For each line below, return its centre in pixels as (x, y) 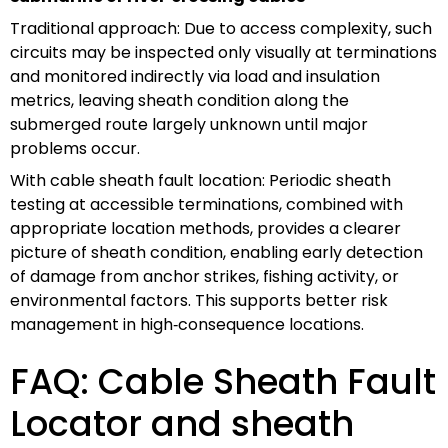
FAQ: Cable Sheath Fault (223, 381)
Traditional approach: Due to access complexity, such (221, 28)
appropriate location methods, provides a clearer (205, 228)
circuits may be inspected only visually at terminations (223, 52)
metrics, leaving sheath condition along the (179, 100)
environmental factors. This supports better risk (199, 300)
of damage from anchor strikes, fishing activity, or (204, 276)
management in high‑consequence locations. (187, 324)
